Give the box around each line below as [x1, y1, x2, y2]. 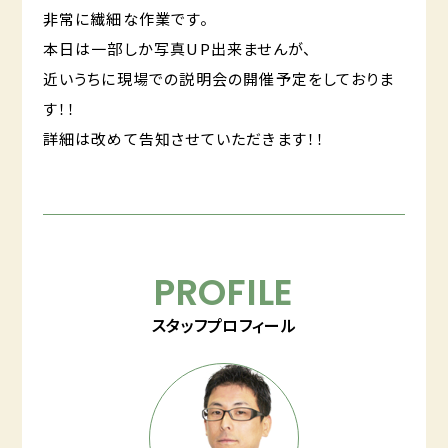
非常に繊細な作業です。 [42, 8, 209, 30]
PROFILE [153, 267, 295, 319]
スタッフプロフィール [151, 313, 297, 338]
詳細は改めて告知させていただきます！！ [42, 128, 326, 150]
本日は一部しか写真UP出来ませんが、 [42, 38, 313, 60]
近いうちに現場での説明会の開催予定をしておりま [42, 68, 395, 90]
